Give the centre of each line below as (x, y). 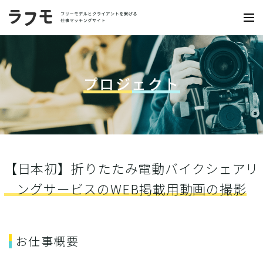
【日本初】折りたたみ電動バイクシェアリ (131, 168)
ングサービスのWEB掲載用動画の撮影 (131, 188)
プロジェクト (131, 83)
